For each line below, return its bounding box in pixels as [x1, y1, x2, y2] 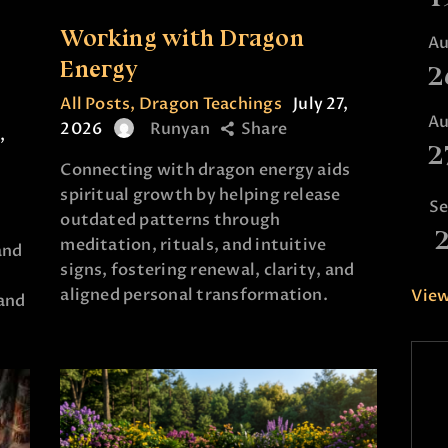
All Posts [60, 92, 131, 115]
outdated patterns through [60, 208, 281, 231]
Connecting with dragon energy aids [60, 158, 351, 181]
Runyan [149, 117, 210, 140]
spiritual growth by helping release [60, 183, 341, 206]
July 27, [293, 92, 348, 115]
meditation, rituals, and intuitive [60, 233, 327, 256]
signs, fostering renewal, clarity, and [60, 258, 355, 281]
